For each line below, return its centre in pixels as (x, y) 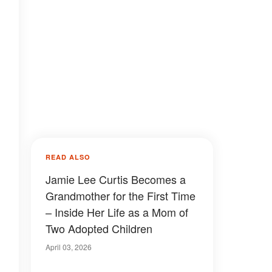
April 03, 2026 (69, 247)
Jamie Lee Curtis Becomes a (116, 179)
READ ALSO (68, 157)
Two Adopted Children (99, 228)
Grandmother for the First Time (121, 195)
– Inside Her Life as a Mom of (117, 212)
